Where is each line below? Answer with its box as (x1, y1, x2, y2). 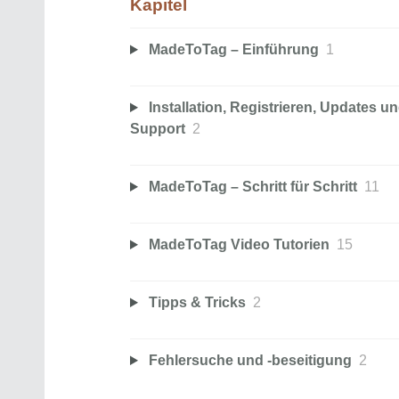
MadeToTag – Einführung (148, 42, 319, 58)
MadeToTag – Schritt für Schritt (148, 179, 357, 195)
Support (130, 121, 185, 137)
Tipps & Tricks (148, 295, 246, 311)
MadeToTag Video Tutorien (148, 237, 330, 253)
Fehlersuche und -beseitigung (148, 353, 352, 369)
